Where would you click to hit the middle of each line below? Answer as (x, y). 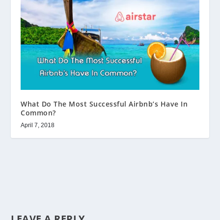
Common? (38, 113)
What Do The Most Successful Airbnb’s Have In (104, 104)
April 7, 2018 (38, 125)
